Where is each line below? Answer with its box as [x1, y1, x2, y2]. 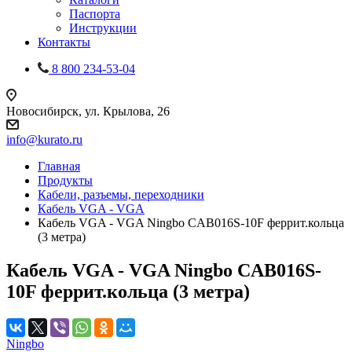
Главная [38, 159, 80, 173]
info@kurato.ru [6, 133, 82, 146]
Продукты [38, 174, 93, 187]
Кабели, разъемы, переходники [38, 188, 204, 201]
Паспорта [69, 7, 120, 20]
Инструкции [69, 21, 137, 35]
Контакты [38, 35, 90, 49]
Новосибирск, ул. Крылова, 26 [6, 104, 170, 118]
